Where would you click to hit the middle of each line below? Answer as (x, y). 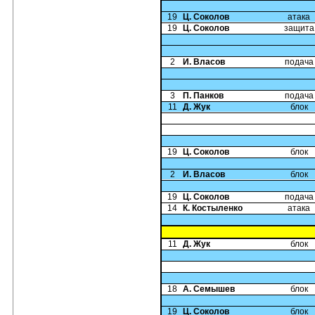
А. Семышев (209, 289)
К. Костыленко (213, 208)
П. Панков (203, 96)
